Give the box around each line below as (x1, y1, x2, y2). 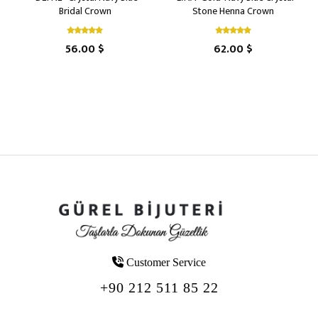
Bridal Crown (58, 3, 111, 19)
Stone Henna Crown (192, 3, 274, 19)
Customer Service (124, 256, 206, 268)
